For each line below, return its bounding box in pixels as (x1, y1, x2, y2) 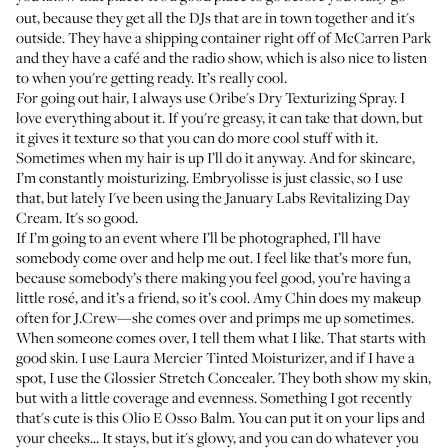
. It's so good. (59, 207, 138, 227)
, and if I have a (324, 347, 415, 367)
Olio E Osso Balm (122, 407, 232, 427)
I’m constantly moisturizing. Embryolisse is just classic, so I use (16, 167, 403, 187)
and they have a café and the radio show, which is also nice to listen (16, 47, 427, 67)
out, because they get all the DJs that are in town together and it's (16, 7, 415, 27)
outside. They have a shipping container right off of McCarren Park (16, 27, 431, 47)
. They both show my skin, (272, 367, 431, 387)
